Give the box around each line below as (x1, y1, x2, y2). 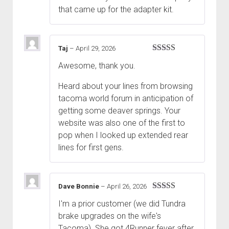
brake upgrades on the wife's (58, 211, 161, 221)
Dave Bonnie (58, 182, 101, 190)
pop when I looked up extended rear (58, 130, 188, 140)
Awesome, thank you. (58, 60, 135, 71)
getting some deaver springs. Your (58, 105, 180, 116)
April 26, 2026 (107, 182, 147, 190)
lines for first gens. (58, 142, 124, 152)
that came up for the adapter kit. (58, 4, 174, 14)
